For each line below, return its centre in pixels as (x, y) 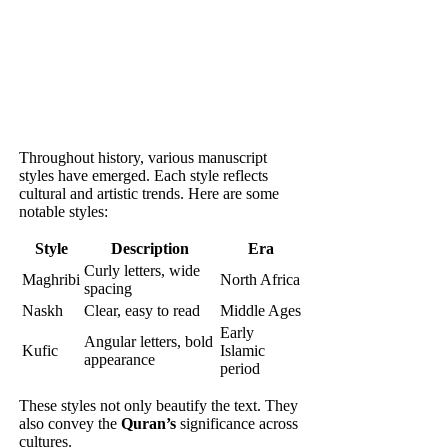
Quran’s (149, 423)
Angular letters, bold (149, 341)
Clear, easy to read (142, 310)
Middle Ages (261, 310)
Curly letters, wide (142, 270)
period (240, 368)
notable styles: (64, 211)
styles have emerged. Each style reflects (144, 175)
